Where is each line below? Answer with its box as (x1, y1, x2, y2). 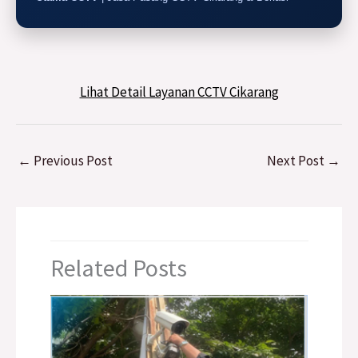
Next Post (267, 152, 327, 170)
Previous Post (31, 152, 113, 170)
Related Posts (50, 253, 187, 284)
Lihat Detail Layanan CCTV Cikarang (79, 83, 279, 101)
